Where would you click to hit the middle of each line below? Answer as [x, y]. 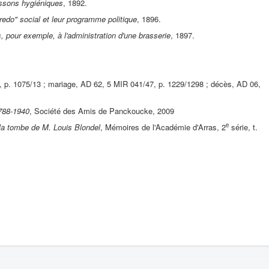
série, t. [243, 127]
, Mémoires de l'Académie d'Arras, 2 [163, 127]
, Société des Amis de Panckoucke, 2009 [102, 110]
